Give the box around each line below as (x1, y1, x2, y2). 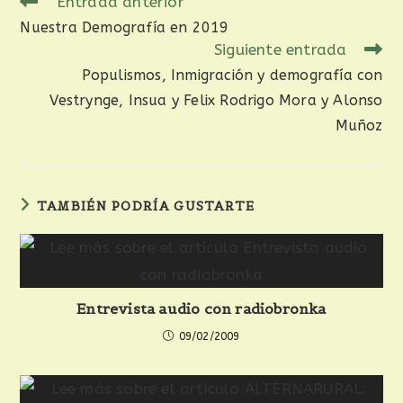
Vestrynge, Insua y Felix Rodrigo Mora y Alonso (49, 92, 383, 109)
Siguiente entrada (213, 40, 347, 58)
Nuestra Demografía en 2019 (20, 19, 229, 36)
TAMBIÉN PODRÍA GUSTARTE (36, 198, 255, 214)
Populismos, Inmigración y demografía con (81, 67, 383, 84)
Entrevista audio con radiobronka (76, 300, 327, 318)
